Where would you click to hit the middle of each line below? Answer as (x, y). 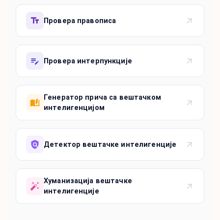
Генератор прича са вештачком (102, 98)
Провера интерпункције (88, 61)
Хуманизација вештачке (88, 181)
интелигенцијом (74, 108)
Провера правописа (80, 21)
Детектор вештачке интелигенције (110, 144)
